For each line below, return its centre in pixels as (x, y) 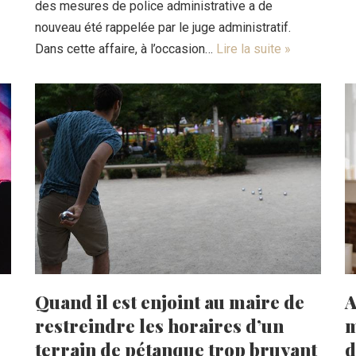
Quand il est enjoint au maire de (170, 302)
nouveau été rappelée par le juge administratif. (163, 27)
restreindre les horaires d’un (159, 325)
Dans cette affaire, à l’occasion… (126, 48)
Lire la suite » (253, 48)
